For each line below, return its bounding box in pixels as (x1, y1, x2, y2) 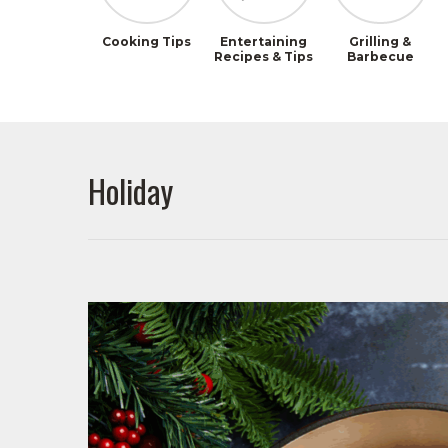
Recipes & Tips (213, 48, 313, 64)
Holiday (88, 167, 173, 215)
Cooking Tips (101, 33, 191, 49)
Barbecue (346, 48, 414, 64)
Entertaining (219, 33, 307, 49)
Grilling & (349, 33, 412, 49)
